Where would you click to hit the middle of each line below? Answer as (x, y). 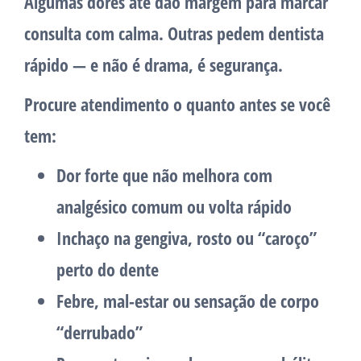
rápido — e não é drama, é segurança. (154, 65)
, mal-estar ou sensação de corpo (207, 301)
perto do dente (108, 270)
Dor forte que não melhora (148, 175)
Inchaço (83, 238)
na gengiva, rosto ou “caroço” (213, 238)
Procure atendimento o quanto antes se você (177, 104)
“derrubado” (100, 332)
